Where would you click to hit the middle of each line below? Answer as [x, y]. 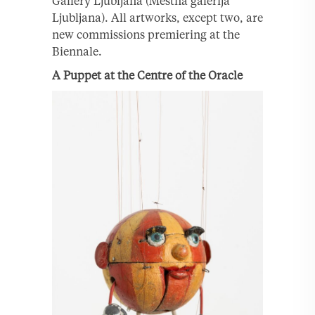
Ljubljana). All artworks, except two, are [157, 17]
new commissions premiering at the [146, 34]
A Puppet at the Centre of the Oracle [147, 75]
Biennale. [77, 51]
